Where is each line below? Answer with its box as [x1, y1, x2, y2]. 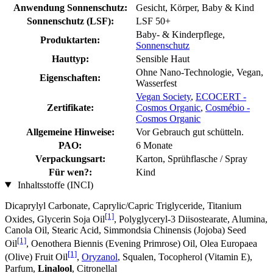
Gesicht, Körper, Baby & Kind [136, 2, 254, 13]
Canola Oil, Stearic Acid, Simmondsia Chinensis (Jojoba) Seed [5, 224, 246, 235]
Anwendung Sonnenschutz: [13, 2, 127, 13]
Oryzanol [82, 252, 118, 263]
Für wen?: [48, 166, 92, 177]
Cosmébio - [205, 102, 250, 113]
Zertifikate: [46, 102, 94, 113]
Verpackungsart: [35, 153, 105, 164]
